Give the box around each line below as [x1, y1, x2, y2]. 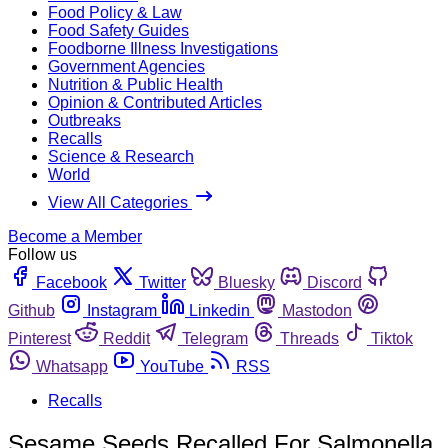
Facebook [36, 273, 107, 291]
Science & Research [48, 147, 194, 165]
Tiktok [371, 329, 413, 347]
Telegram [182, 329, 248, 347]
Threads [280, 329, 339, 347]
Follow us [8, 245, 77, 263]
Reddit [103, 329, 150, 347]
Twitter [139, 273, 186, 291]
